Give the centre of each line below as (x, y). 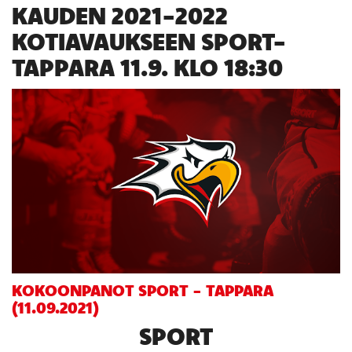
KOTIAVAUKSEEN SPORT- (149, 41)
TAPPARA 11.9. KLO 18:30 (147, 67)
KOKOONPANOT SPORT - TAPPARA (143, 290)
